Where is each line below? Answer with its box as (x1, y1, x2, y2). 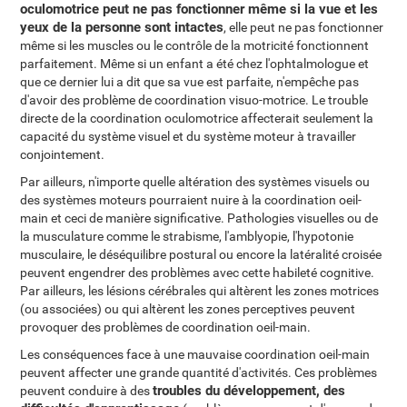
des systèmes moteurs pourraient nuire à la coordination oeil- (20, 193, 362, 207)
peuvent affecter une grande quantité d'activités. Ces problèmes (20, 365, 378, 380)
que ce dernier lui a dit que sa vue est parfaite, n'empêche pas (20, 74, 360, 89)
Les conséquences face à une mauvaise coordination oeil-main (20, 347, 371, 362)
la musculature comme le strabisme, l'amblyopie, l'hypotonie (20, 229, 354, 243)
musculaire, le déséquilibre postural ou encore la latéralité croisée (20, 247, 382, 262)
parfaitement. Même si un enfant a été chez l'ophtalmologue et (20, 56, 370, 71)
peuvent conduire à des (20, 383, 154, 398)
